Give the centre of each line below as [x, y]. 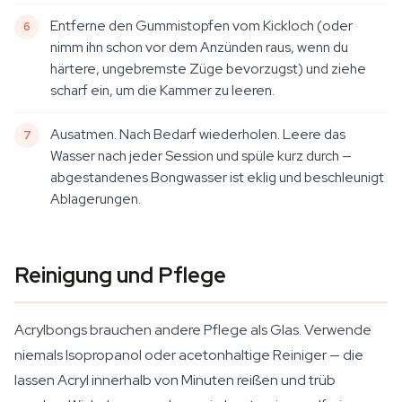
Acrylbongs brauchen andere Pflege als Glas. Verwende [193, 330]
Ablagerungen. [96, 199]
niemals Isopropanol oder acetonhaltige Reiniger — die [189, 355]
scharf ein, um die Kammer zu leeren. [162, 90]
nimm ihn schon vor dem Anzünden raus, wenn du [199, 47]
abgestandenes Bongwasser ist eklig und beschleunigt [217, 177]
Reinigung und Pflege [120, 275]
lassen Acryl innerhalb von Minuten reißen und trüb [175, 380]
